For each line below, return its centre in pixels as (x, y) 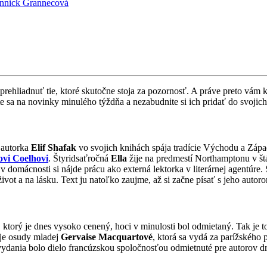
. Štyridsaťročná (80, 159)
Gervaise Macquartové (107, 237)
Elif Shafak (54, 148)
